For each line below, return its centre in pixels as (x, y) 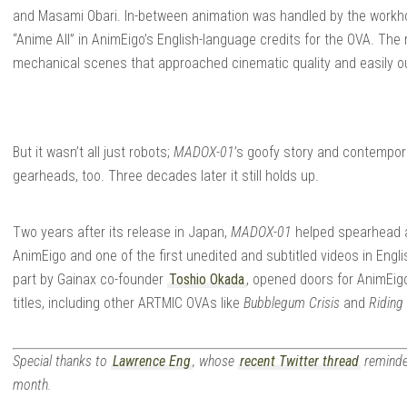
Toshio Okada (207, 279)
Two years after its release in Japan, (122, 232)
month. (32, 384)
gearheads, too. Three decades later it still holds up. (166, 175)
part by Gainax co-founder (90, 279)
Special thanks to (62, 361)
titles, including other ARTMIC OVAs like (128, 303)
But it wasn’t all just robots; (93, 152)
